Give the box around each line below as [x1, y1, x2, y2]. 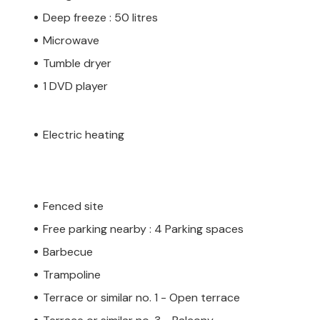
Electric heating [43, 126, 124, 142]
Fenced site [43, 198, 104, 214]
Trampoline [43, 266, 101, 282]
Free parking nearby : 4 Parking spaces [43, 221, 244, 236]
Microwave [43, 32, 99, 48]
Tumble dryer [43, 55, 111, 71]
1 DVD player [43, 78, 108, 94]
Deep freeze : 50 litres [43, 9, 158, 25]
